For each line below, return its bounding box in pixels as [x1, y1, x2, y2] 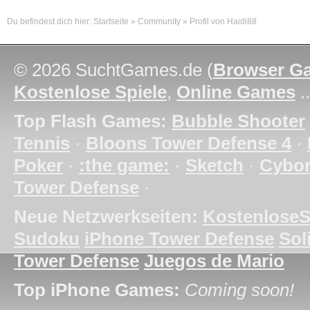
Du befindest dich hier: [7, 17, 93, 26]
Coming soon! [185, 280, 294, 300]
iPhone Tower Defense [84, 228, 274, 249]
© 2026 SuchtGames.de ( [14, 60, 213, 80]
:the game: [79, 155, 170, 176]
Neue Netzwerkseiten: [14, 206, 198, 227]
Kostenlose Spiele [14, 82, 167, 102]
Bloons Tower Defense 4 [86, 133, 291, 154]
